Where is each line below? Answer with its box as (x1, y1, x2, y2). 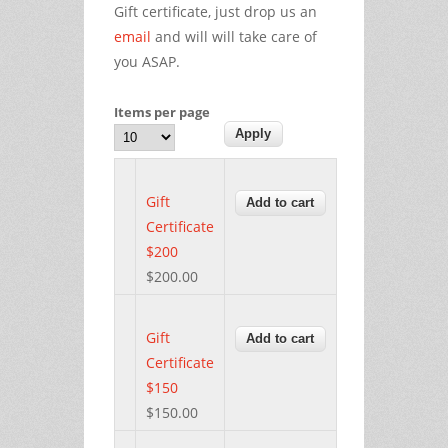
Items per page (114, 102, 210, 121)
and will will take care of (151, 26, 317, 46)
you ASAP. (114, 51, 180, 71)
